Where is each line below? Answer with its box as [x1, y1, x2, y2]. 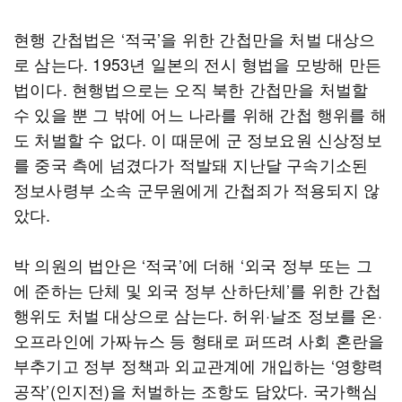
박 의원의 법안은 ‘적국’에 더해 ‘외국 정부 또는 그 [13, 253, 372, 276]
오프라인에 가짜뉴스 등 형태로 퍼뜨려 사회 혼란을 [13, 328, 385, 352]
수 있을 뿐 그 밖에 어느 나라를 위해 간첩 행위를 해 [13, 102, 388, 126]
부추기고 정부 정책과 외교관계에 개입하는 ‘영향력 [13, 354, 384, 377]
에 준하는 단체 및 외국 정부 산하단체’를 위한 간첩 [13, 278, 381, 301]
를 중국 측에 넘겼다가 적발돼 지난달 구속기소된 [13, 153, 369, 176]
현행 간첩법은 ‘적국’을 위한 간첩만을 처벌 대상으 [13, 27, 376, 50]
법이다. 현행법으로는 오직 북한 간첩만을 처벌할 [13, 77, 369, 100]
